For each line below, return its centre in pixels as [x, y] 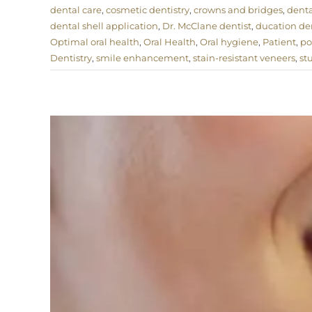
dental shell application [104, 26]
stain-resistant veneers [244, 58]
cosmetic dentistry [148, 10]
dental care [76, 10]
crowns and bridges [238, 10]
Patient [279, 42]
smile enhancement [142, 58]
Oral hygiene [229, 42]
